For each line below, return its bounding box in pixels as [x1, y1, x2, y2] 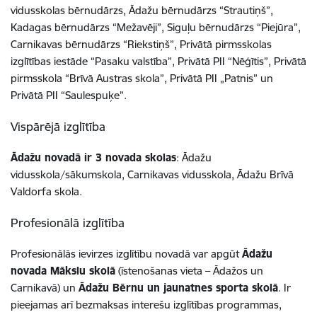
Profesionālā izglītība [11, 214, 125, 230]
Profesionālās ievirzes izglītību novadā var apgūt [11, 246, 242, 260]
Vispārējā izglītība [11, 118, 105, 134]
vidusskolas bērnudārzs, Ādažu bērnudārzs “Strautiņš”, [11, 3, 273, 17]
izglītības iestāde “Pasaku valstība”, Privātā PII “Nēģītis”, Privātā [11, 54, 306, 68]
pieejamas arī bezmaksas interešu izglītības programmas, [11, 297, 282, 311]
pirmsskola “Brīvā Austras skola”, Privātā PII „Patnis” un [11, 71, 273, 85]
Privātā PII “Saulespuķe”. [11, 88, 127, 102]
